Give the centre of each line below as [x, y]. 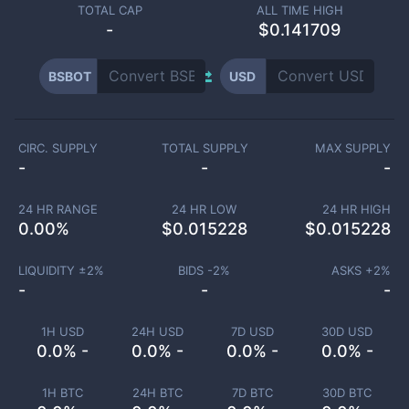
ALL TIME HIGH [299, 10]
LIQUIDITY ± [52, 270]
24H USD [157, 331]
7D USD [252, 331]
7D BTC [252, 393]
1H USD [62, 331]
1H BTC [62, 393]
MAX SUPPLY [353, 148]
